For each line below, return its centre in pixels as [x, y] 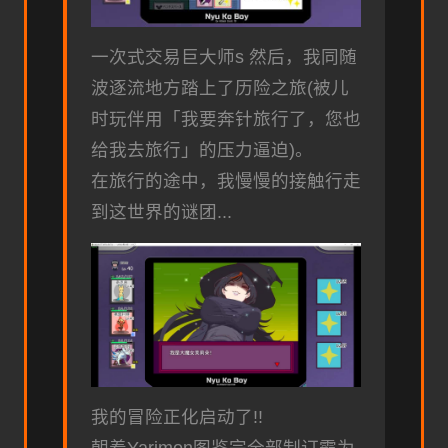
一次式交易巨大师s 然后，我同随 [224, 57]
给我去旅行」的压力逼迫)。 [202, 150]
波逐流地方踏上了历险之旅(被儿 [220, 88]
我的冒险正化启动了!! [177, 416]
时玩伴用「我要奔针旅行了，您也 [226, 119]
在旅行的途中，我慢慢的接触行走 [226, 181]
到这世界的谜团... [161, 212]
